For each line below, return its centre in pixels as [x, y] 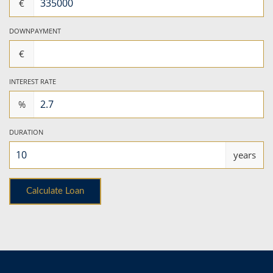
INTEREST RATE [33, 81]
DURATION [26, 132]
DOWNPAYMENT [35, 30]
